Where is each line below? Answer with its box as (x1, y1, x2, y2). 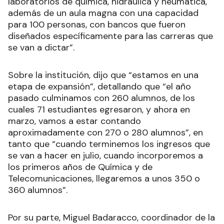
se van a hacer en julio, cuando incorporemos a (8, 149, 203, 162)
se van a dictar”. (8, 41, 74, 54)
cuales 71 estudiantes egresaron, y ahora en (8, 103, 190, 116)
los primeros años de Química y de (8, 161, 152, 173)
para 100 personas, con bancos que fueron (8, 18, 185, 31)
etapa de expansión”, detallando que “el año (8, 80, 191, 93)
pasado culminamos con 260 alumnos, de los (8, 92, 195, 104)
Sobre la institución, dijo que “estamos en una (8, 69, 198, 81)
